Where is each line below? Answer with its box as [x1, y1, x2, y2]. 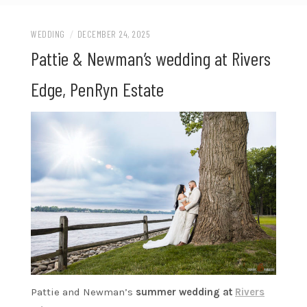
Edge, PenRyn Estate [31, 77, 164, 101]
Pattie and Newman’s [31, 286, 136, 299]
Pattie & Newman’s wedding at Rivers [31, 46, 271, 70]
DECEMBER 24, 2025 [77, 27, 150, 40]
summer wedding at [136, 286, 235, 299]
